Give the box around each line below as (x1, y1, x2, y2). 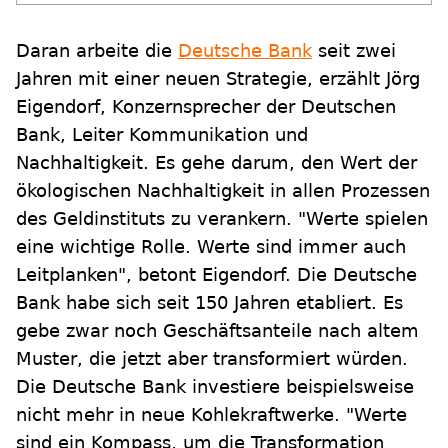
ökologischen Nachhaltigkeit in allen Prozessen (16, 180, 430, 202)
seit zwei (312, 40, 396, 62)
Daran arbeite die (16, 40, 178, 62)
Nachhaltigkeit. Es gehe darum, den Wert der (16, 152, 417, 174)
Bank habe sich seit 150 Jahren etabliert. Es (16, 292, 403, 314)
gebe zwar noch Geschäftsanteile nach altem (16, 320, 419, 342)
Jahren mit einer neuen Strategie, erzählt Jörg (16, 68, 420, 90)
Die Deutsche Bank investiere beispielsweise (16, 376, 414, 398)
